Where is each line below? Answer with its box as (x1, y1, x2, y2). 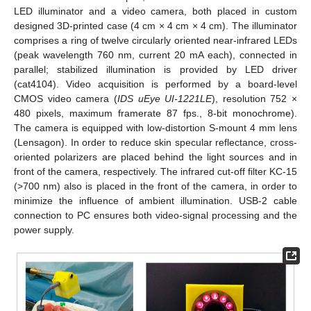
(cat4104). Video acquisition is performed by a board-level (14, 78, 297, 90)
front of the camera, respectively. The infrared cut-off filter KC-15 (14, 165, 297, 177)
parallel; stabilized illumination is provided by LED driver (14, 63, 297, 75)
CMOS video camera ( (14, 92, 117, 104)
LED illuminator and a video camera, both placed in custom (14, 5, 297, 17)
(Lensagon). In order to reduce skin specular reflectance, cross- (14, 136, 297, 148)
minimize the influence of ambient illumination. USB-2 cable (14, 194, 297, 206)
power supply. (14, 224, 74, 235)
